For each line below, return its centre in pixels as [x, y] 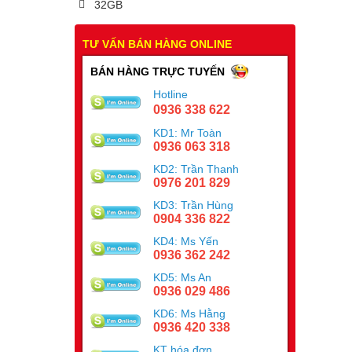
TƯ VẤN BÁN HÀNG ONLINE [157, 44]
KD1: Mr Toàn [187, 133]
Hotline [170, 94]
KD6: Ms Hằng [189, 313]
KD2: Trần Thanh [196, 169]
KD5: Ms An [182, 277]
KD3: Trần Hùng [193, 205]
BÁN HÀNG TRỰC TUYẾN [157, 71]
